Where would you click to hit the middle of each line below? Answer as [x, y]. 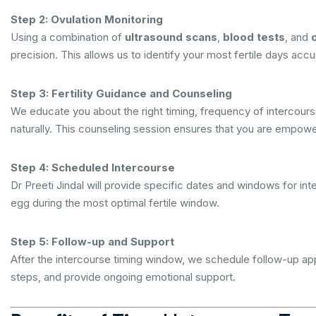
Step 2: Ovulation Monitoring [87, 19]
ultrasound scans [171, 37]
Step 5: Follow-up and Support [92, 242]
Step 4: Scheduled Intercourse [93, 168]
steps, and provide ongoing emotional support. [123, 277]
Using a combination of [68, 37]
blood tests [254, 37]
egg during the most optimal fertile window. [115, 203]
